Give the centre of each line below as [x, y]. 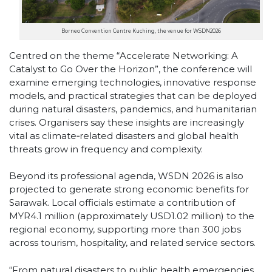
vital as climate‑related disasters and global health [124, 135]
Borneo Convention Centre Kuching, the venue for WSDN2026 [141, 31]
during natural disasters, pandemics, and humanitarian [133, 109]
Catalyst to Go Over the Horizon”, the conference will [131, 69]
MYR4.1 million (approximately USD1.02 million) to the [132, 216]
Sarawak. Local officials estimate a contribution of [122, 203]
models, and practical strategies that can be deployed [133, 95]
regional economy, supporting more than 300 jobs [125, 229]
